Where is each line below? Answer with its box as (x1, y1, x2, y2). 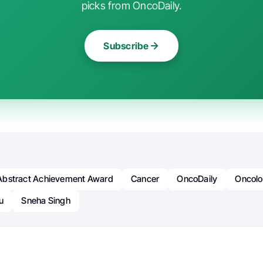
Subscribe (103, 40, 149, 52)
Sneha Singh (21, 195, 70, 207)
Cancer (130, 173, 160, 185)
